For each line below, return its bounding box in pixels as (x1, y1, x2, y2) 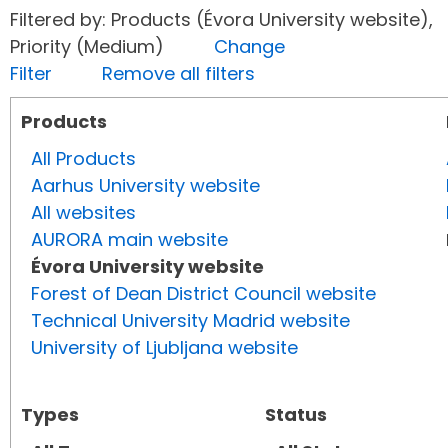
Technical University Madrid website (31, 308, 350, 334)
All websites (31, 200, 136, 226)
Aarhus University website (31, 173, 260, 199)
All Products (31, 146, 136, 172)
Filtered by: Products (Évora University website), (10, 7, 433, 33)
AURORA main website (31, 227, 228, 253)
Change (214, 34, 285, 60)
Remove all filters (102, 61, 255, 87)
